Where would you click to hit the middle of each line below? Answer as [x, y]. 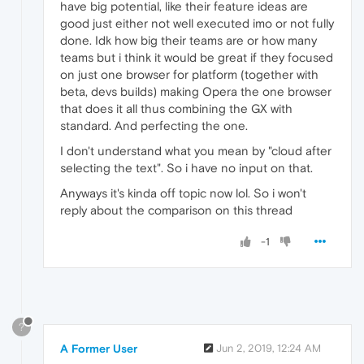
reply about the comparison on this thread [176, 210]
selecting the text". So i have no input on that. [186, 167]
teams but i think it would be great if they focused [197, 57]
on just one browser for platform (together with [189, 74]
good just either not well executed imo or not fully [197, 23]
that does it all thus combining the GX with [176, 108]
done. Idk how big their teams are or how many [188, 40]
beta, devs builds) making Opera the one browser [196, 91]
